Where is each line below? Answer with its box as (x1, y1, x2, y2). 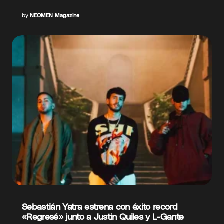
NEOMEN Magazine (30, 11, 79, 18)
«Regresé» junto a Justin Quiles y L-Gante (22, 210, 184, 221)
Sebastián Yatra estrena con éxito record (22, 200, 178, 211)
